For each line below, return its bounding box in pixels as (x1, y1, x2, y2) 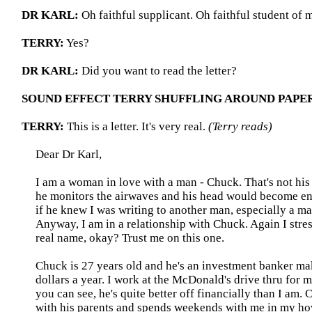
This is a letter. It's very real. (64, 120, 208, 133)
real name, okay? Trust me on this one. (36, 231, 224, 244)
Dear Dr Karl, (36, 148, 102, 161)
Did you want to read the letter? (79, 64, 237, 77)
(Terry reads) (208, 120, 272, 133)
